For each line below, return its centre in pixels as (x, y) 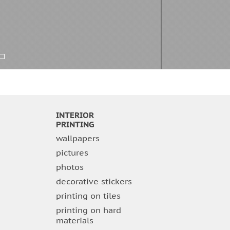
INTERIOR (75, 115)
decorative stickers (94, 181)
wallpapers (78, 138)
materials (74, 221)
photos (70, 167)
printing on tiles (88, 196)
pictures (72, 153)
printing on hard (88, 210)
